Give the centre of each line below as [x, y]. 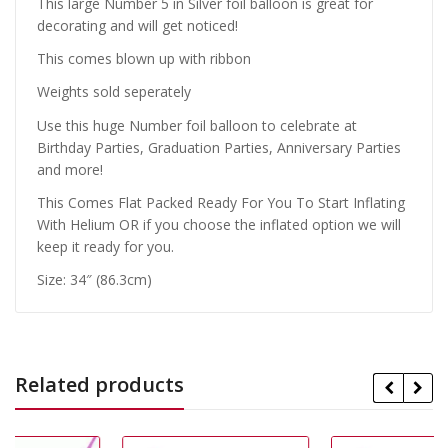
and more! [70, 169]
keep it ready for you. [105, 246]
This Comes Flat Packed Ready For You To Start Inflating [221, 202]
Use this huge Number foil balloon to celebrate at [197, 125]
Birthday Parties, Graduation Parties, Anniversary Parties [219, 147]
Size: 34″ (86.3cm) [94, 280]
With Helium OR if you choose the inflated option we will [219, 224]
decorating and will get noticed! [137, 26]
